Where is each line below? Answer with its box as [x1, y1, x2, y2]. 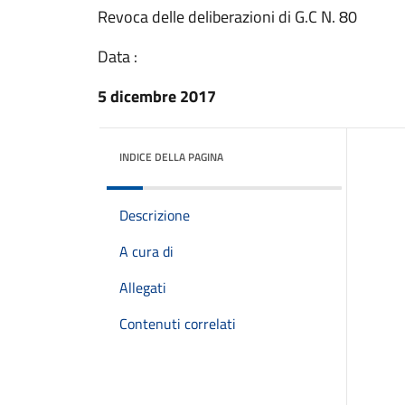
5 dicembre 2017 [98, 84, 216, 108]
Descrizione [119, 204, 190, 226]
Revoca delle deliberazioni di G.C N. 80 [98, 5, 357, 29]
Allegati [119, 277, 166, 298]
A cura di [119, 240, 174, 262]
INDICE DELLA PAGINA [119, 148, 223, 165]
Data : [98, 44, 137, 69]
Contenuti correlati [119, 313, 236, 334]
